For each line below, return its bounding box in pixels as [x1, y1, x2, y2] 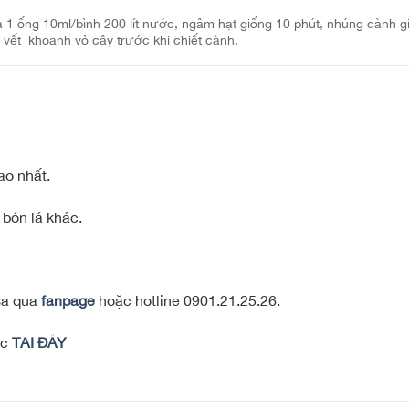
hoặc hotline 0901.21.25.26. [95, 292, 280, 309]
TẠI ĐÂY [8, 334, 66, 351]
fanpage [41, 292, 95, 309]
